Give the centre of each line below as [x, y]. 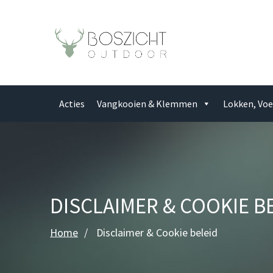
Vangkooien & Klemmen [147, 104]
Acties [72, 104]
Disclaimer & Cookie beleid [157, 232]
